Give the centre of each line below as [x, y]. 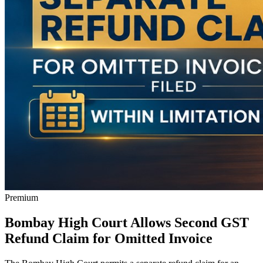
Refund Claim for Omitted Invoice [109, 238]
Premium [21, 197]
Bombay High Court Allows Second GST [127, 222]
